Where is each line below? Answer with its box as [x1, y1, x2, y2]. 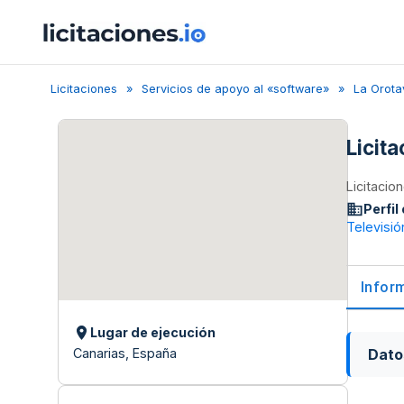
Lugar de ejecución [90, 325, 216, 340]
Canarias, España [73, 345, 177, 361]
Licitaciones [50, 82, 117, 96]
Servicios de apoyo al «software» [142, 82, 329, 96]
